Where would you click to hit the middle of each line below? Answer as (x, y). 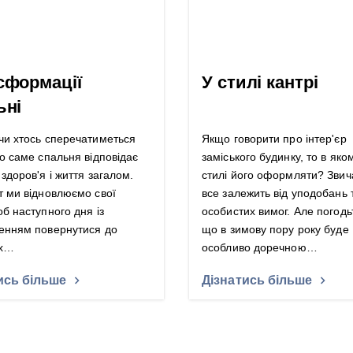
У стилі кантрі (260, 83)
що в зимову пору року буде (275, 230)
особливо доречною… (260, 248)
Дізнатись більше (257, 280)
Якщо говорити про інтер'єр (274, 139)
